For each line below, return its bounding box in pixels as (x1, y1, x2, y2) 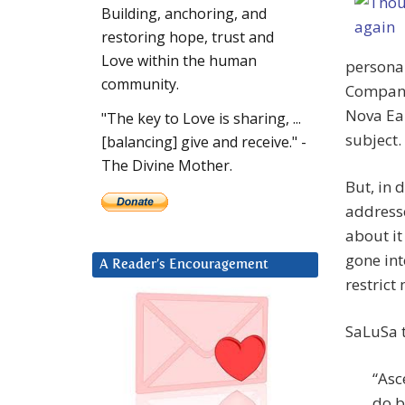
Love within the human (101, 51, 257, 71)
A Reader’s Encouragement (99, 258, 268, 272)
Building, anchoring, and (101, 4, 267, 24)
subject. (345, 129, 401, 151)
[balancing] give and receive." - (101, 132, 306, 153)
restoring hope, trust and (101, 27, 274, 48)
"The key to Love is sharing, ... (101, 108, 301, 129)
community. (101, 74, 179, 95)
